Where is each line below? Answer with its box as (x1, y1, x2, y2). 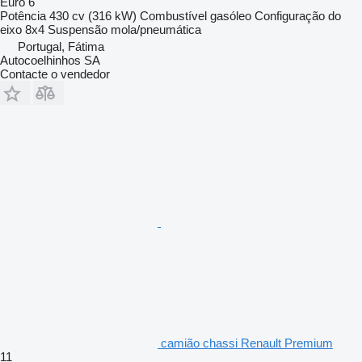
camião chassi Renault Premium (161, 335, 333, 350)
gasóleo (210, 8, 251, 23)
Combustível (140, 8, 207, 23)
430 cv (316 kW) (49, 8, 137, 23)
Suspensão (48, 22, 107, 36)
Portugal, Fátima (18, 39, 104, 53)
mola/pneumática (111, 22, 201, 36)
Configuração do (255, 8, 341, 23)
